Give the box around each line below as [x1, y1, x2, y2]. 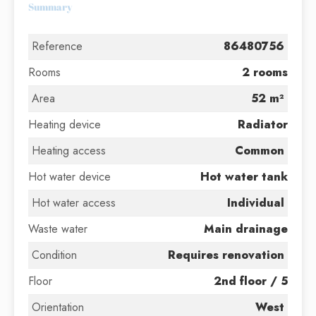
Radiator [238, 116, 288, 133]
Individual [227, 195, 284, 211]
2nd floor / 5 [214, 273, 288, 289]
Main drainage [204, 221, 288, 237]
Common [235, 142, 284, 159]
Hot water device [28, 169, 111, 185]
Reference [32, 38, 83, 54]
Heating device [28, 116, 101, 133]
